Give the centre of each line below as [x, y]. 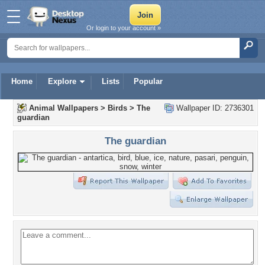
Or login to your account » [124, 28]
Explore [62, 81]
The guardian [135, 141]
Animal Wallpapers [64, 108]
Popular [148, 81]
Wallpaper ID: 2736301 [214, 108]
